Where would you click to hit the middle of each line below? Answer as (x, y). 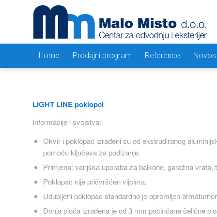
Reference (163, 55)
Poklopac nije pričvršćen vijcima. (95, 182)
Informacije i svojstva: (67, 122)
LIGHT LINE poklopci (68, 104)
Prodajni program (102, 55)
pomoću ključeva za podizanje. (92, 153)
